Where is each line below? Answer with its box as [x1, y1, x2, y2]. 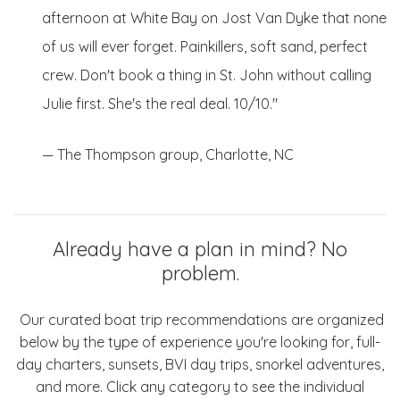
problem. [161, 260, 239, 286]
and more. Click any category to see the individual [36, 377, 364, 396]
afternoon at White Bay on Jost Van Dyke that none [42, 8, 387, 27]
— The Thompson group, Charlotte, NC [42, 145, 294, 163]
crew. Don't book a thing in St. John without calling [42, 65, 371, 84]
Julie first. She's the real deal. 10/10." [42, 94, 278, 112]
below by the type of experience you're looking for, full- [20, 332, 380, 351]
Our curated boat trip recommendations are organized [20, 310, 384, 329]
